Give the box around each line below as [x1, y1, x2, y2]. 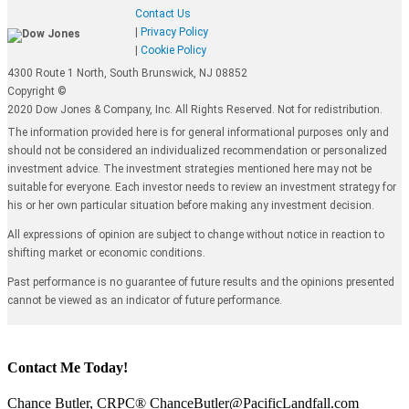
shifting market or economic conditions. [7, 246, 205, 259]
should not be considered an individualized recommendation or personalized [7, 143, 387, 157]
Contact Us [135, 6, 191, 20]
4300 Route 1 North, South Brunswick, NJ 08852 [7, 66, 247, 79]
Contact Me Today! [7, 360, 128, 376]
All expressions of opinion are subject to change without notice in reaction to [7, 227, 384, 241]
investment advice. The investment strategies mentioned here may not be [7, 162, 372, 175]
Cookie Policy [141, 43, 206, 57]
